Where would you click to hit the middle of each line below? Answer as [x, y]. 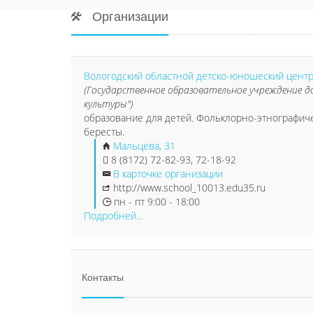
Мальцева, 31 [144, 146]
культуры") [109, 104]
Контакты [103, 277]
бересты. [104, 132]
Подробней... [113, 216]
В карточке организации [168, 174]
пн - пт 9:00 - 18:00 [155, 202]
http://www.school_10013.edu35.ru [189, 188]
